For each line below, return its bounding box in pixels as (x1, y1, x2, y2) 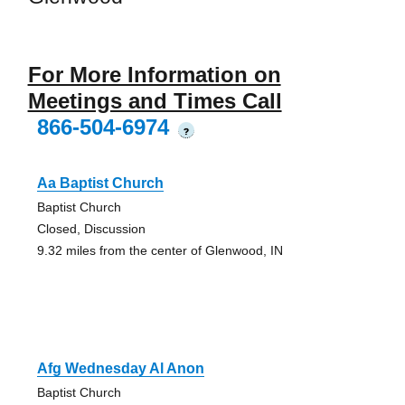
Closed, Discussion (36, 221, 146, 237)
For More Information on (27, 62, 281, 88)
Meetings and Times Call (27, 89, 282, 114)
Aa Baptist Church (36, 175, 164, 192)
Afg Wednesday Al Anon (36, 361, 204, 377)
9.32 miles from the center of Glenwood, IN (36, 243, 283, 259)
